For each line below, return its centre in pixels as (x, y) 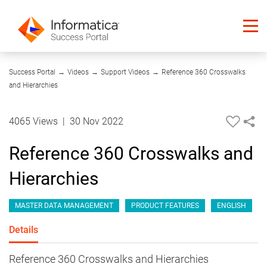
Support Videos (125, 72)
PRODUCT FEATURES (165, 206)
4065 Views (35, 122)
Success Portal (32, 72)
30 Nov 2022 (97, 122)
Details (24, 230)
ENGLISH (232, 206)
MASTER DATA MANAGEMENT (64, 206)
